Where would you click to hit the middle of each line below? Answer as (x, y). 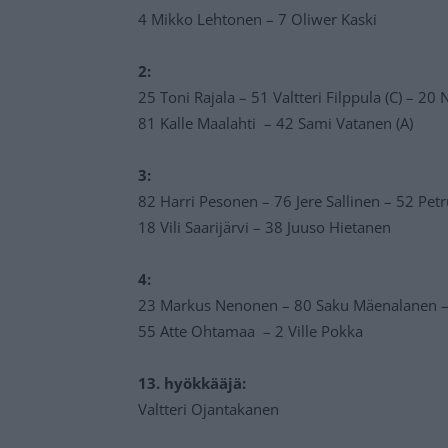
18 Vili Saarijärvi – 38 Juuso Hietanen (264, 226)
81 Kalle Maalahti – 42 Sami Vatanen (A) (275, 122)
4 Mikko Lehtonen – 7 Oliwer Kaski (257, 18)
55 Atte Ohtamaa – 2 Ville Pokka (250, 330)
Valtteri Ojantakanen (208, 408)
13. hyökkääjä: (192, 382)
